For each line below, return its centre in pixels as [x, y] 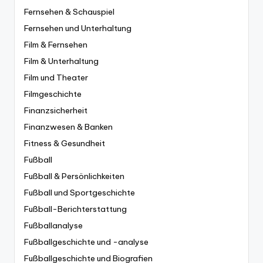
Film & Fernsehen [56, 44]
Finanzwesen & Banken [68, 127]
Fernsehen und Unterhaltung [78, 28]
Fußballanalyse [53, 225]
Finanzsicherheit [56, 110]
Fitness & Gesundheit [65, 143]
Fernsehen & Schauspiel [69, 11]
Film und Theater [56, 77]
